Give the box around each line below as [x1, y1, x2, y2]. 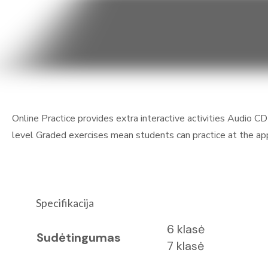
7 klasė [167, 238, 204, 254]
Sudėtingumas [36, 230, 121, 245]
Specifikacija [36, 196, 94, 209]
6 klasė [167, 221, 205, 237]
